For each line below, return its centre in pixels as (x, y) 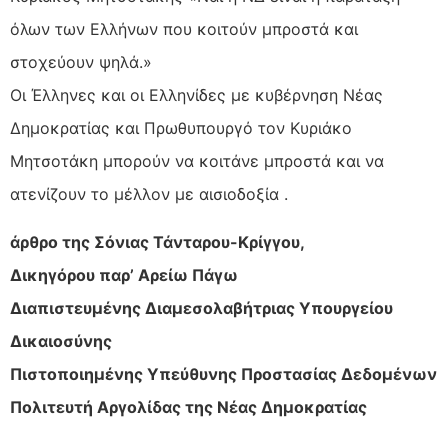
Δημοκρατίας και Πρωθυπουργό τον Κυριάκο (181, 128)
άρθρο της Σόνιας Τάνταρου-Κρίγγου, (157, 241)
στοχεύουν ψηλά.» (81, 62)
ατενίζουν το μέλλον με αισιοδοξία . (149, 194)
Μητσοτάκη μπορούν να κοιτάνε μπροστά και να (197, 161)
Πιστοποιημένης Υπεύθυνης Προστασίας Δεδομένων (223, 373)
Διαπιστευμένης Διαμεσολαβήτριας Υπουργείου (201, 307)
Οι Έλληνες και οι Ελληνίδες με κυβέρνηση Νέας (196, 95)
